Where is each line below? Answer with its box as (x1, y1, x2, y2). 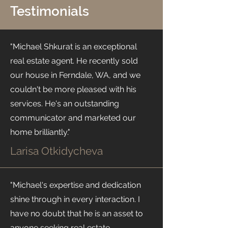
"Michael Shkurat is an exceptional (10, 42, 137, 51)
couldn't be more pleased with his (10, 84, 136, 94)
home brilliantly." (10, 127, 70, 137)
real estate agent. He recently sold (10, 56, 138, 66)
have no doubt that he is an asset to (10, 209, 143, 218)
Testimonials (10, 4, 89, 19)
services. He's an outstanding (10, 99, 119, 108)
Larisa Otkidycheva (10, 145, 103, 157)
